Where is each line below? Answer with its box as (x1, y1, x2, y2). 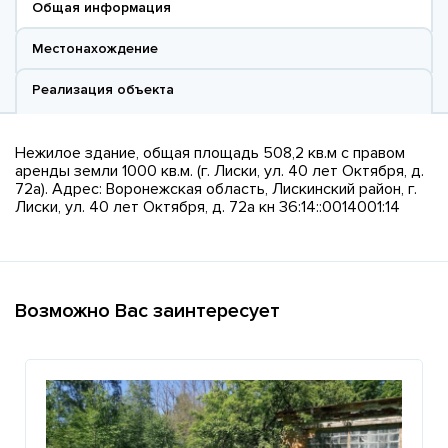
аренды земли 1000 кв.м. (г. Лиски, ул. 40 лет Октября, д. (15, 160, 424, 181)
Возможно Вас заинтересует (15, 298, 280, 323)
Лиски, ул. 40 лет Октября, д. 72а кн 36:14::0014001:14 (15, 196, 400, 217)
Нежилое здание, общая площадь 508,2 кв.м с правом (15, 142, 405, 163)
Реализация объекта (32, 80, 174, 98)
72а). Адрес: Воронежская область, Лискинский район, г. (15, 178, 417, 199)
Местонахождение (32, 39, 158, 57)
